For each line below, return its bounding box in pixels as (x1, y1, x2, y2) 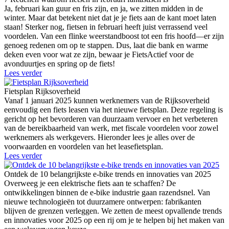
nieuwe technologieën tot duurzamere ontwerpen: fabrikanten (4, 197, 201, 206)
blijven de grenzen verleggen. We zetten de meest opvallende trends (4, 206, 222, 215)
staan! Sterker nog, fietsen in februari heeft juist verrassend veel (4, 22, 208, 31)
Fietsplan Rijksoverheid (4, 86, 80, 96)
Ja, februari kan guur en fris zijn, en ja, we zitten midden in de (4, 4, 203, 13)
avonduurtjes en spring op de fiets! (4, 59, 115, 68)
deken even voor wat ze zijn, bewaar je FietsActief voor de (4, 50, 194, 59)
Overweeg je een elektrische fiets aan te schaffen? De (4, 178, 176, 188)
